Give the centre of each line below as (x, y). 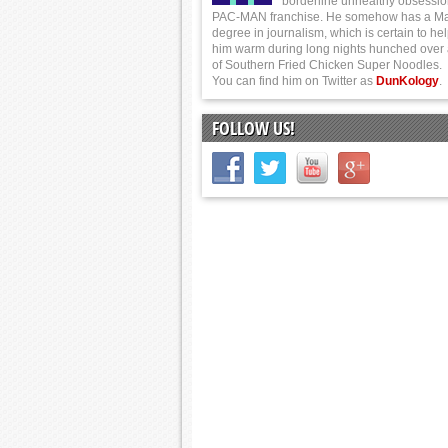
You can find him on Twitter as (294, 81)
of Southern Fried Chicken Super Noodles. (327, 65)
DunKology (407, 81)
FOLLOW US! (253, 128)
